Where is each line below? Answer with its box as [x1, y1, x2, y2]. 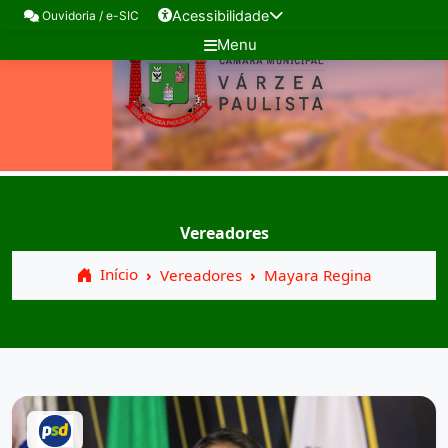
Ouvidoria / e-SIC [39, 8, 139, 23]
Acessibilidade [172, 6, 269, 24]
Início [95, 264, 138, 284]
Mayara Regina [263, 265, 372, 285]
